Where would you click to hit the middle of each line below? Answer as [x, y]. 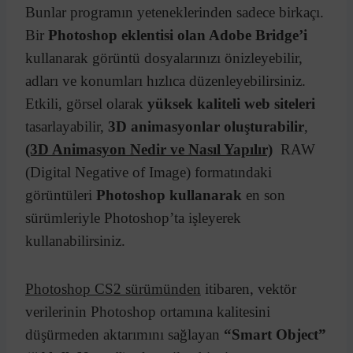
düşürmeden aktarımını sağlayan [124, 334]
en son [264, 195]
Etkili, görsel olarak [86, 103]
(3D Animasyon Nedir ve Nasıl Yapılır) [149, 149]
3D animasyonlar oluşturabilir [206, 126]
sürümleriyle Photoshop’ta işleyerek [133, 217]
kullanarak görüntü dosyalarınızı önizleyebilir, [164, 58]
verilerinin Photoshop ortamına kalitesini [148, 311]
